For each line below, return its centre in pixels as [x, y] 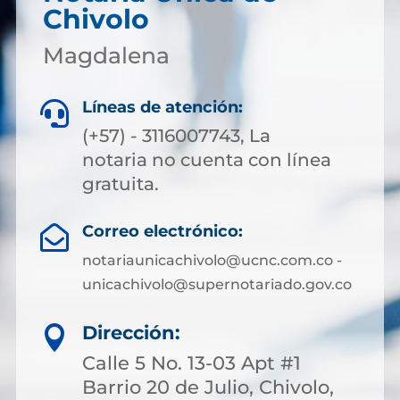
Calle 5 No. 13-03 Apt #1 [192, 363]
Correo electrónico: [162, 231]
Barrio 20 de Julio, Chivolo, [208, 387]
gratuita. [121, 184]
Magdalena [106, 55]
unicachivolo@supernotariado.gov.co [217, 284]
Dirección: [131, 333]
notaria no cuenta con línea [207, 160]
